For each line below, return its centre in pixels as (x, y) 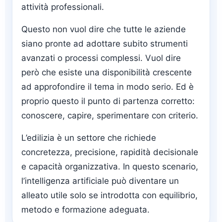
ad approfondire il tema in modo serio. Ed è (108, 87)
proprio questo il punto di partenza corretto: (108, 101)
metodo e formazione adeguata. (85, 210)
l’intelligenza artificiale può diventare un (100, 181)
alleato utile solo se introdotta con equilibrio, (110, 195)
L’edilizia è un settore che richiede (89, 138)
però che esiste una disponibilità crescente (107, 73)
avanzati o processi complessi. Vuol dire (101, 58)
